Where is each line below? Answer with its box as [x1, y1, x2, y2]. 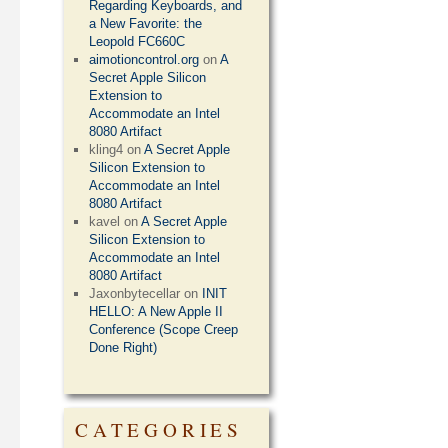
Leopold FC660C [89, 34, 186, 49]
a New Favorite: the [89, 16, 203, 31]
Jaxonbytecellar [89, 286, 181, 301]
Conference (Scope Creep [89, 322, 239, 337]
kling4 [89, 142, 124, 157]
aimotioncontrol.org [89, 52, 200, 67]
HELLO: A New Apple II [89, 304, 224, 319]
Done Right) [89, 340, 158, 355]
